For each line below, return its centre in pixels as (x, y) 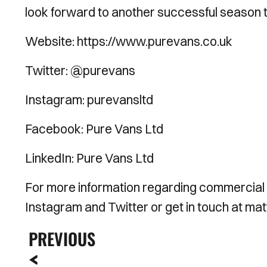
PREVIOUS (62, 239)
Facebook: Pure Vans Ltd (94, 129)
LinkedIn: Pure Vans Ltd (89, 158)
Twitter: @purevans (80, 70)
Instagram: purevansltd (89, 100)
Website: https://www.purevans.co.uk (129, 41)
